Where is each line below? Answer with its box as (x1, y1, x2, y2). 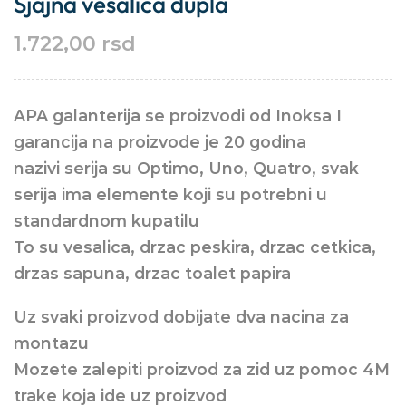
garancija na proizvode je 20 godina (14, 132, 306, 151)
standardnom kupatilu (14, 211, 199, 230)
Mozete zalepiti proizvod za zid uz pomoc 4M (14, 359, 390, 379)
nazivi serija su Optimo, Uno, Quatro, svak (14, 159, 359, 178)
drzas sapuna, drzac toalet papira (14, 264, 291, 283)
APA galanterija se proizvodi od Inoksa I (14, 106, 342, 125)
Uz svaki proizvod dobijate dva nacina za (14, 306, 349, 326)
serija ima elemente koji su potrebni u (14, 185, 327, 204)
